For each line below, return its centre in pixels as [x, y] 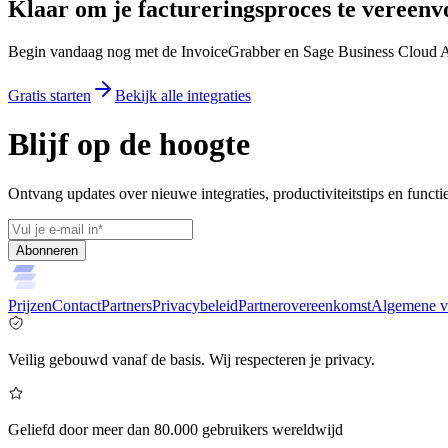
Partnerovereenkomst [304, 305]
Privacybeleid [195, 305]
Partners [126, 305]
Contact [76, 305]
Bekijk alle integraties [183, 95]
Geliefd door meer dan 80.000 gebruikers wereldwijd [175, 429]
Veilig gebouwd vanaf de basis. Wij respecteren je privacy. [191, 359]
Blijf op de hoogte [129, 144]
